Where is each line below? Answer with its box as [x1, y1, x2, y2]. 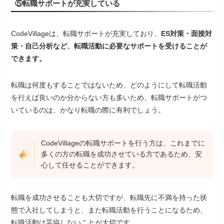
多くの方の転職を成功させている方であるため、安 [40, 150, 202, 158]
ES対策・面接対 [161, 29, 212, 38]
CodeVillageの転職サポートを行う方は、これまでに [40, 139, 205, 147]
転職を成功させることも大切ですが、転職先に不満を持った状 [11, 193, 207, 202]
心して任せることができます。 [40, 161, 139, 169]
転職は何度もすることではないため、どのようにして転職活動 [11, 81, 207, 89]
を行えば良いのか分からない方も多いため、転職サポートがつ [11, 93, 207, 102]
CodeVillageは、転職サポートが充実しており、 [11, 29, 161, 38]
